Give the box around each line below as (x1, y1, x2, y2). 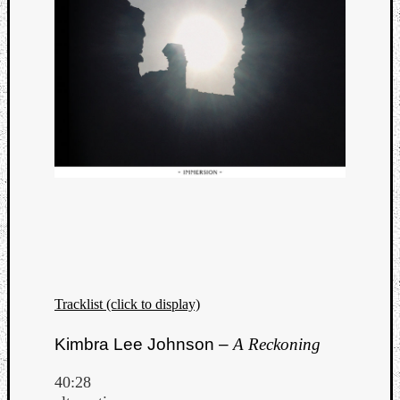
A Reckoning (233, 334, 321, 354)
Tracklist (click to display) (54, 296, 200, 312)
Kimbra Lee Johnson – (54, 334, 233, 354)
